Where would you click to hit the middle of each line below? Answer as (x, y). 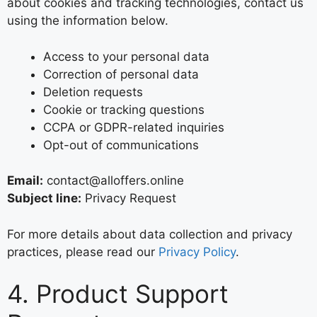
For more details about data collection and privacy (150, 234)
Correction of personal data (121, 74)
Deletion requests (93, 92)
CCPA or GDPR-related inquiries (134, 127)
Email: (25, 180)
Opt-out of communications (121, 145)
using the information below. (88, 21)
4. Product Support (118, 294)
